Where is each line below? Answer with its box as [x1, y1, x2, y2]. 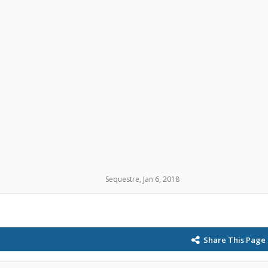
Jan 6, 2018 [143, 174, 179, 184]
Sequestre [105, 174, 139, 184]
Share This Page [203, 234, 266, 245]
